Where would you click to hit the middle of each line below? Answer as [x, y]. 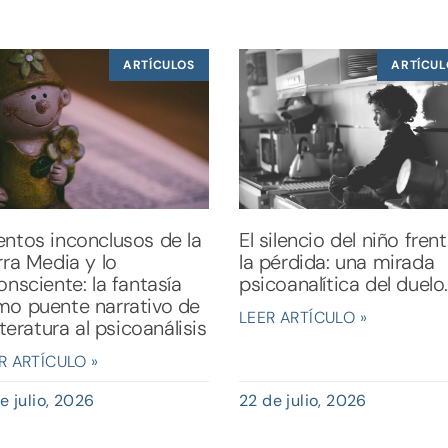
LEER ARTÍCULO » [302, 317]
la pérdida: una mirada [336, 261]
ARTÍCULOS [159, 65]
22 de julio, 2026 [302, 400]
